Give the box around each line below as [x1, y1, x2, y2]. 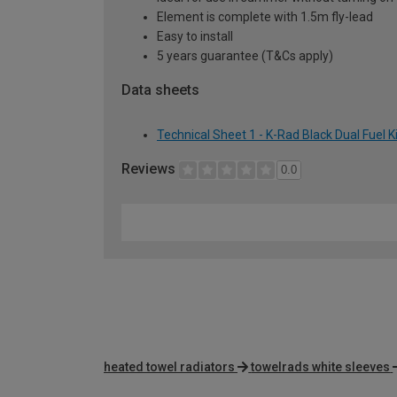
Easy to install [157, 29, 233, 44]
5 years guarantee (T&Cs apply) [157, 49, 333, 64]
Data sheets [121, 82, 199, 99]
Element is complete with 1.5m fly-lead [157, 10, 373, 25]
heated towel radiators [104, 359, 235, 374]
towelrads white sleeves [251, 359, 391, 374]
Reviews [121, 160, 179, 178]
